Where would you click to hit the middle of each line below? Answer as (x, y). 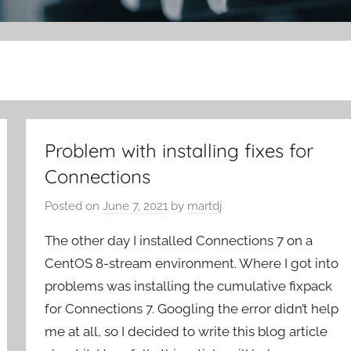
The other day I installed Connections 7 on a (179, 240)
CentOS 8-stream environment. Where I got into (192, 263)
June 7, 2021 (136, 206)
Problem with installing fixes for (179, 151)
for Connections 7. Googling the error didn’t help (192, 308)
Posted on (74, 206)
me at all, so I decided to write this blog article (186, 331)
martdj (205, 206)
